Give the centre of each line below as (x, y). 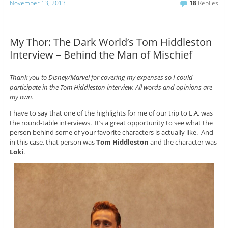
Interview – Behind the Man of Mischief (101, 54)
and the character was (182, 142)
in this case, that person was (53, 142)
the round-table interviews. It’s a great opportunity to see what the (111, 123)
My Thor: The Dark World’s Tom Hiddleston (110, 42)
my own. (21, 97)
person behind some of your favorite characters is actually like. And (111, 133)
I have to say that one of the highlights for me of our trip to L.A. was (111, 113)
